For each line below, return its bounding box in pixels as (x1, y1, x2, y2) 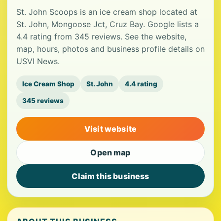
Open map (90, 147, 131, 157)
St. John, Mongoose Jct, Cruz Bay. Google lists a (16, 19, 199, 29)
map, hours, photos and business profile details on (16, 44, 205, 54)
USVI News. (16, 56, 60, 66)
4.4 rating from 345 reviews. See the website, (16, 32, 186, 41)
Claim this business (72, 171, 149, 181)
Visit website (84, 124, 137, 134)
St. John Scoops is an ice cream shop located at (16, 7, 197, 17)
